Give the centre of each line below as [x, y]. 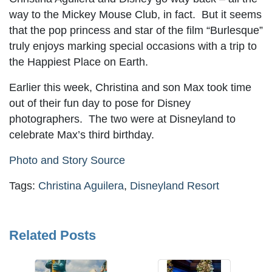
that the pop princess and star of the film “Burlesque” [136, 31]
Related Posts [53, 236]
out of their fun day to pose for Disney [100, 104]
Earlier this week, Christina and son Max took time [130, 88]
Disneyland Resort [175, 186]
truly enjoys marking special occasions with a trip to [133, 46]
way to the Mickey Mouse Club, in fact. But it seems [135, 15]
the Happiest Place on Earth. [79, 62]
